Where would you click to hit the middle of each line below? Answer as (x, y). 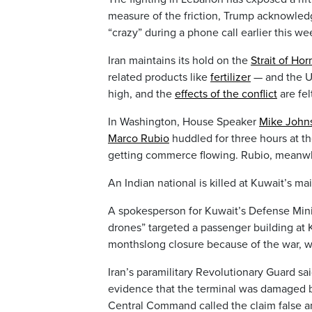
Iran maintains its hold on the (179, 61)
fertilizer (231, 78)
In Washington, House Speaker (184, 122)
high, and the (141, 94)
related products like (159, 78)
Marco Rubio (139, 139)
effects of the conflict (226, 94)
